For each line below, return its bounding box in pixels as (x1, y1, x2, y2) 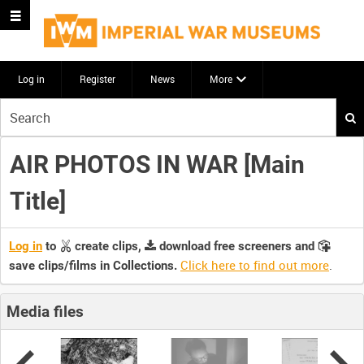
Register (80, 72, 115, 85)
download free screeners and (156, 239, 318, 254)
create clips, (71, 239, 145, 254)
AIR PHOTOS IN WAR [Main (9, 149, 305, 179)
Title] (9, 186, 66, 215)
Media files (6, 301, 84, 321)
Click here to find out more (180, 257, 329, 274)
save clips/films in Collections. (9, 258, 177, 274)
